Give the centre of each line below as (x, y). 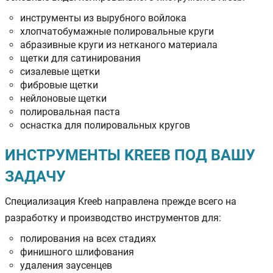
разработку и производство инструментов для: (113, 218)
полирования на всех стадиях (88, 238)
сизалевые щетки (60, 71)
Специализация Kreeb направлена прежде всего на (121, 201)
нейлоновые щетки (63, 98)
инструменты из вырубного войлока (103, 18)
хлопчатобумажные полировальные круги (117, 31)
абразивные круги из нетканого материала (119, 44)
